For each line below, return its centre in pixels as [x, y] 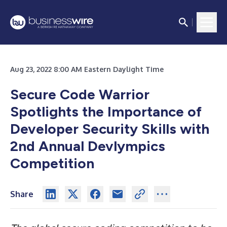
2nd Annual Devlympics [88, 146]
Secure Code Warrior [80, 94]
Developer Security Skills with [110, 129]
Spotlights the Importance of [106, 111]
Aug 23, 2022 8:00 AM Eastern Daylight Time [87, 69]
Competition [52, 163]
